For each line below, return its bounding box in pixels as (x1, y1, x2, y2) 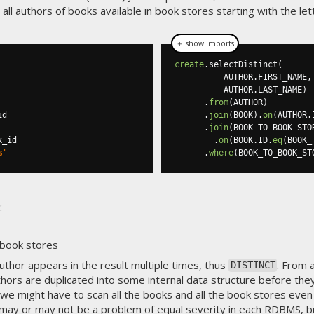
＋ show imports (176, 39, 234, 48)
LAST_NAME (258, 85, 302, 95)
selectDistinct (209, 60, 278, 69)
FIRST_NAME (258, 72, 307, 82)
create (175, 60, 204, 69)
